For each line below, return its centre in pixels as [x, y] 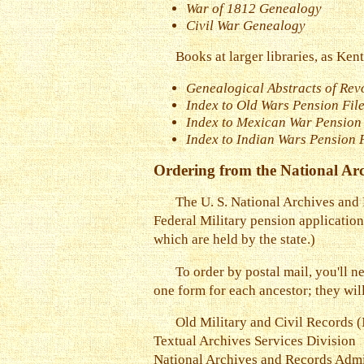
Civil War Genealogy [246, 25]
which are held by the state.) [234, 239]
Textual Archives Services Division [255, 341]
